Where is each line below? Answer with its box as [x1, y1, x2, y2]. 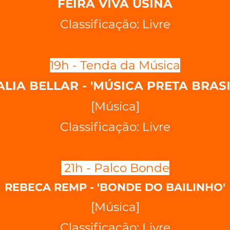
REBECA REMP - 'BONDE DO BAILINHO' [5, 181, 225, 194]
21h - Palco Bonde [61, 161, 169, 175]
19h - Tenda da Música [50, 58, 180, 72]
